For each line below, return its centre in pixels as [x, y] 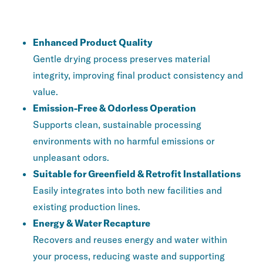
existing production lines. [87, 207]
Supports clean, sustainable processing [117, 125]
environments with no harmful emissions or [124, 141]
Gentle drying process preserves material [122, 59]
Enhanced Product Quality [93, 43]
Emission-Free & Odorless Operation [114, 108]
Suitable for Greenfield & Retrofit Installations [137, 174]
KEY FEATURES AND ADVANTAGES [117, 12]
